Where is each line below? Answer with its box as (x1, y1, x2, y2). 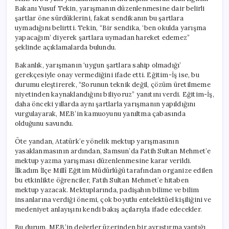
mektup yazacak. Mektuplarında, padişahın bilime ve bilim (15, 185, 199, 194)
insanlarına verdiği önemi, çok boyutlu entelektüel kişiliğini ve (15, 195, 211, 204)
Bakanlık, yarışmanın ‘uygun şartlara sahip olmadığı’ (15, 60, 181, 70)
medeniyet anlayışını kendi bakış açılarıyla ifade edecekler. (15, 204, 202, 214)
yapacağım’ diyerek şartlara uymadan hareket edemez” (15, 33, 190, 42)
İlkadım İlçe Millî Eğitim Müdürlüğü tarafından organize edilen (15, 166, 213, 175)
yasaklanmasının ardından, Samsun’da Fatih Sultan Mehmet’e (15, 146, 211, 155)
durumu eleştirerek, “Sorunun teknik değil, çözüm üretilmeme (15, 80, 211, 89)
